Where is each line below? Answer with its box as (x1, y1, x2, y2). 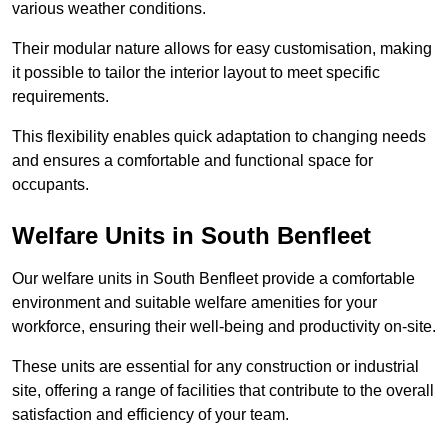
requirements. (12, 88, 109, 106)
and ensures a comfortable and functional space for (12, 152, 373, 170)
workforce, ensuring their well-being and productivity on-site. (12, 318, 436, 336)
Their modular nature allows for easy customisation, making (12, 40, 432, 58)
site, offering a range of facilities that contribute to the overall (12, 382, 434, 400)
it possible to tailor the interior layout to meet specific (12, 64, 380, 82)
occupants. (12, 176, 89, 194)
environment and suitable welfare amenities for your (12, 294, 377, 312)
